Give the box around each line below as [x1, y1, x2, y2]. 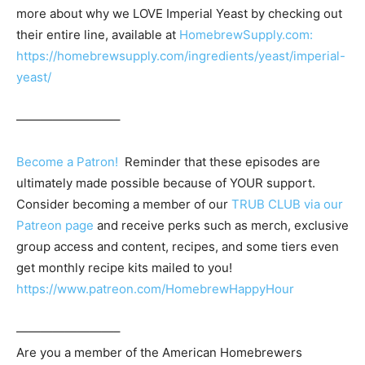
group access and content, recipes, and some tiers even [16, 239, 339, 255]
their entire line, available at [16, 27, 179, 43]
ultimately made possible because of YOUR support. [16, 175, 315, 191]
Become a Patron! [16, 154, 118, 170]
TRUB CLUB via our [231, 196, 343, 213]
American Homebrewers [162, 345, 302, 361]
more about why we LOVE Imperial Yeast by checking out [16, 6, 342, 22]
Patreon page [16, 218, 94, 234]
